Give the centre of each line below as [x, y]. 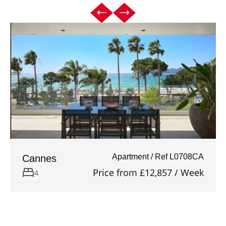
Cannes [39, 158]
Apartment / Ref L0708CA [158, 156]
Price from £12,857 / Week [148, 172]
